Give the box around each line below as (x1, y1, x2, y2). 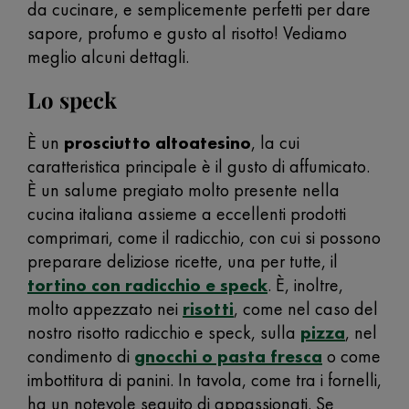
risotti (183, 297, 234, 320)
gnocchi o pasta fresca (134, 344, 322, 368)
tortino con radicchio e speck (27, 273, 267, 297)
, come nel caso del (234, 297, 378, 320)
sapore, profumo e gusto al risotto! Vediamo (27, 21, 347, 45)
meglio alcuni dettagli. (27, 45, 189, 68)
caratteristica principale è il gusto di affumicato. (27, 154, 370, 178)
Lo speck (27, 85, 117, 114)
